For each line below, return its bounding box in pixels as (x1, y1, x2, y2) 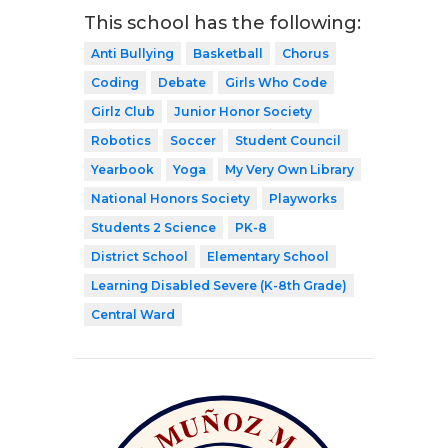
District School (91, 248, 188, 264)
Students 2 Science (91, 219, 216, 235)
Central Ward (91, 306, 175, 322)
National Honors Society (91, 190, 250, 206)
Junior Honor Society (174, 103, 312, 119)
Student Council (235, 132, 341, 148)
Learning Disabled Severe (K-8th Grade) (91, 277, 347, 293)
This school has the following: (84, 11, 361, 34)
